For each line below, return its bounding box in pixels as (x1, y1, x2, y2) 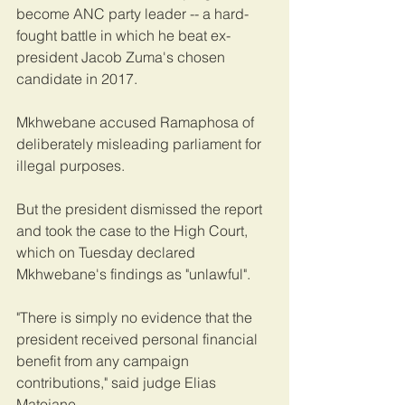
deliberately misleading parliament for (16, 135, 265, 154)
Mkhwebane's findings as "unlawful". (16, 265, 250, 284)
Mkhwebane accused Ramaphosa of (16, 113, 258, 132)
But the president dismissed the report (16, 200, 266, 219)
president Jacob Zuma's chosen (16, 48, 229, 67)
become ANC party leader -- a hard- (16, 5, 249, 24)
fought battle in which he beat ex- (16, 26, 231, 45)
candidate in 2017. (16, 70, 137, 89)
